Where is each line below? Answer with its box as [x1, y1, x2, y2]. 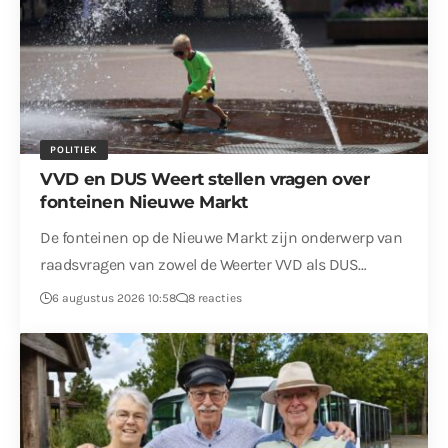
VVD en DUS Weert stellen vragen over [40, 168, 370, 189]
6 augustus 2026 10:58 [52, 290, 177, 305]
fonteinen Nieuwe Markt [40, 191, 249, 212]
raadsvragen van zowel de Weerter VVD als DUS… [40, 254, 367, 274]
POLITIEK [50, 143, 98, 156]
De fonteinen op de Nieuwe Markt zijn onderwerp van [40, 227, 403, 247]
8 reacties [188, 290, 243, 305]
